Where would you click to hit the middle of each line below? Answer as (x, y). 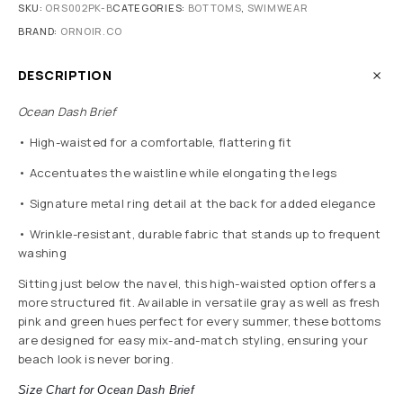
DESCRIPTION (65, 76)
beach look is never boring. (96, 359)
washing (43, 253)
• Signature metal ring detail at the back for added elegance (197, 204)
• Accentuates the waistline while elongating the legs (178, 173)
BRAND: (39, 31)
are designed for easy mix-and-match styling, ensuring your (193, 340)
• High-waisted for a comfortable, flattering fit (155, 143)
